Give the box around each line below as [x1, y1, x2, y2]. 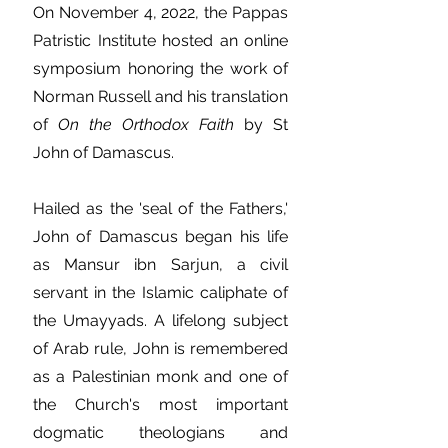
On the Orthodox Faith [58, 115, 234, 134]
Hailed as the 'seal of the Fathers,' [33, 199, 288, 218]
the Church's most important [33, 395, 288, 414]
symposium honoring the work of [33, 59, 288, 78]
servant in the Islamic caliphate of [33, 283, 288, 302]
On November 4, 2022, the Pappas [33, 3, 288, 22]
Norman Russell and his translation [33, 87, 288, 106]
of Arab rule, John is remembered [33, 339, 288, 358]
